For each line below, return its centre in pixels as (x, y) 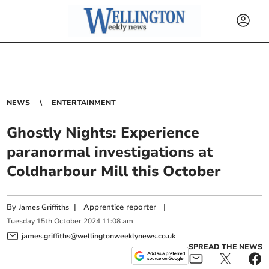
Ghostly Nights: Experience (103, 133)
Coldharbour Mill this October (114, 171)
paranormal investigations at (110, 152)
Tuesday (21, 221)
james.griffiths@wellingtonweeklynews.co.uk (99, 236)
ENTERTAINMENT (84, 103)
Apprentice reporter (120, 207)
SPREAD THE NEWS (225, 246)
